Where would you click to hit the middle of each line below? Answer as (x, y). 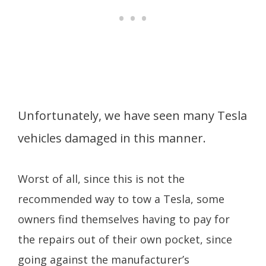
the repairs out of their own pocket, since (125, 240)
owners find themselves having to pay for (124, 219)
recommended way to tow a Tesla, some (121, 199)
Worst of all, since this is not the (101, 179)
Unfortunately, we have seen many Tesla (132, 116)
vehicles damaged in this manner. (113, 138)
